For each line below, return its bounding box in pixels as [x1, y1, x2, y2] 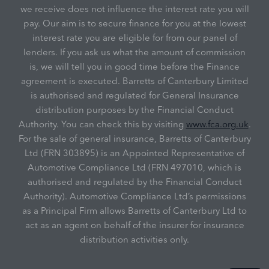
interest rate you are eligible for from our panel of [32, 32, 237, 44]
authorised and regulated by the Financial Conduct [27, 176, 242, 188]
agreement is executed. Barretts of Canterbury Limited [20, 75, 249, 87]
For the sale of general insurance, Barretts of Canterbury [18, 133, 251, 145]
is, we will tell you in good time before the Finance [29, 61, 240, 73]
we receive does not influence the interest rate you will [20, 3, 249, 15]
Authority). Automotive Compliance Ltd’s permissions [23, 190, 246, 202]
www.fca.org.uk [186, 118, 249, 130]
